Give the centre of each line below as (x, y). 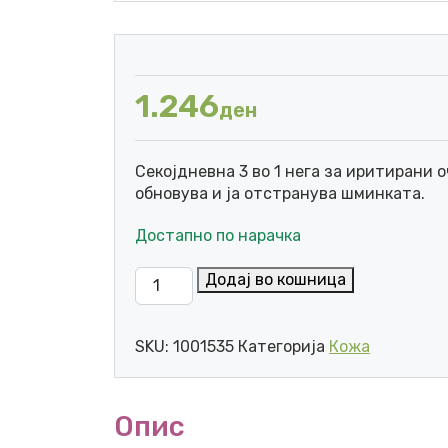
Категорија (283, 346)
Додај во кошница (276, 279)
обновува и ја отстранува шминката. (280, 193)
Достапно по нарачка (218, 235)
